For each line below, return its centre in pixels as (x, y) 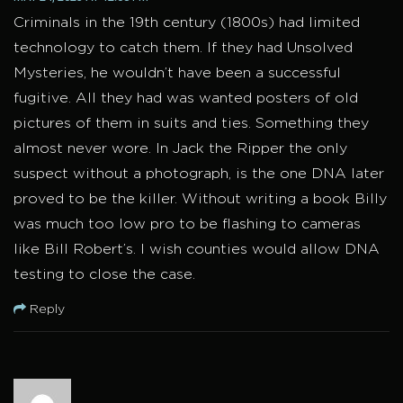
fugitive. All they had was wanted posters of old (186, 99)
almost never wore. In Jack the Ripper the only (180, 149)
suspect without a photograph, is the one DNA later (199, 175)
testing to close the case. (104, 275)
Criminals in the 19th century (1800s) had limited (187, 23)
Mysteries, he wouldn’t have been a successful (177, 74)
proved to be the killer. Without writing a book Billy (200, 200)
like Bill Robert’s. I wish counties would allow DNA (197, 250)
